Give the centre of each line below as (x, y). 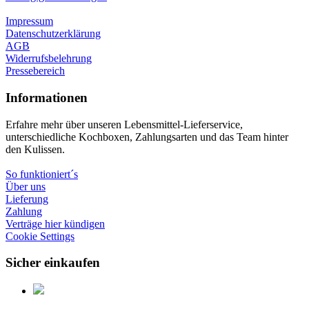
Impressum (29, 21)
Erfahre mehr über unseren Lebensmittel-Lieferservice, (124, 124)
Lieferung (27, 199)
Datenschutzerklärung (53, 34)
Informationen (47, 97)
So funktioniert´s (42, 174)
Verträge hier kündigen (55, 223)
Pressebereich (35, 71)
